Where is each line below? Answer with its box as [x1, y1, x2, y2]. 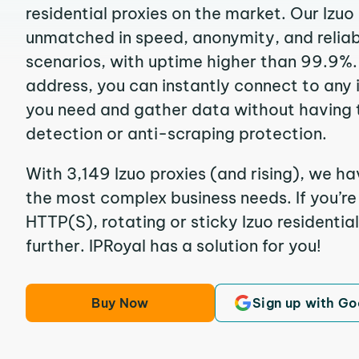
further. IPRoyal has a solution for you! [26, 236, 321, 256]
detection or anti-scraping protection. [26, 123, 327, 143]
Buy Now [91, 295, 149, 311]
